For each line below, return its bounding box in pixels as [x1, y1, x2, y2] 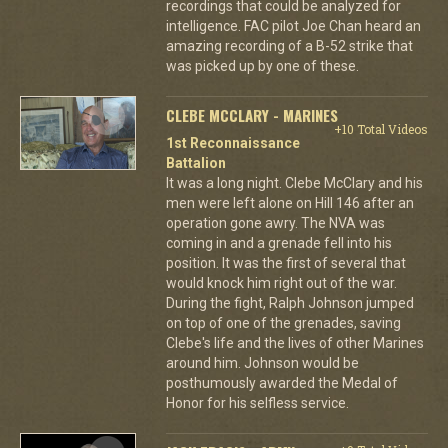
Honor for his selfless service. [165, 394, 349, 411]
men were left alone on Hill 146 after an [165, 194, 414, 211]
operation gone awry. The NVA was [165, 214, 385, 231]
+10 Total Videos [333, 120, 428, 137]
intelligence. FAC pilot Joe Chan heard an [165, 17, 421, 34]
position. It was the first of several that [165, 254, 406, 271]
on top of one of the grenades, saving [165, 314, 401, 331]
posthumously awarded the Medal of [165, 374, 398, 391]
